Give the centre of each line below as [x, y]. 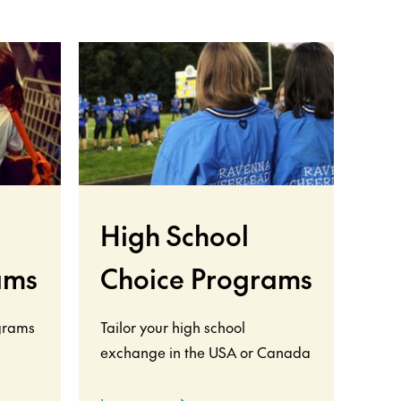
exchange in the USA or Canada [205, 351]
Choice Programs [206, 277]
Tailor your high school [173, 326]
